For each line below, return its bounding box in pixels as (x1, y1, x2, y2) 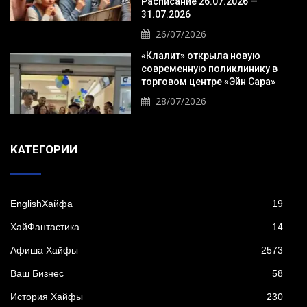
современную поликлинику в (140, 62, 278, 74)
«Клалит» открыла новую (140, 49, 260, 61)
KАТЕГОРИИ (10, 143, 77, 157)
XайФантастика (10, 221, 79, 233)
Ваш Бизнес (10, 268, 64, 280)
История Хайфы (10, 291, 83, 303)
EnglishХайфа (10, 198, 73, 210)
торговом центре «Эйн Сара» (140, 75, 275, 87)
